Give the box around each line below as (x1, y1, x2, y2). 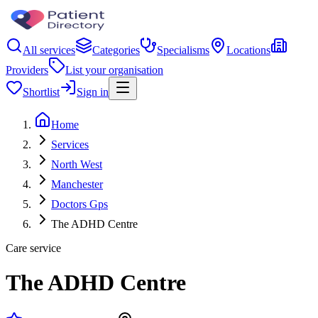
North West (51, 158, 102, 170)
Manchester (51, 178, 103, 190)
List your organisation (65, 64, 163, 76)
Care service (6, 242, 61, 254)
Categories (92, 44, 140, 56)
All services (23, 44, 75, 56)
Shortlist (23, 86, 60, 98)
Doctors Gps (51, 198, 108, 210)
